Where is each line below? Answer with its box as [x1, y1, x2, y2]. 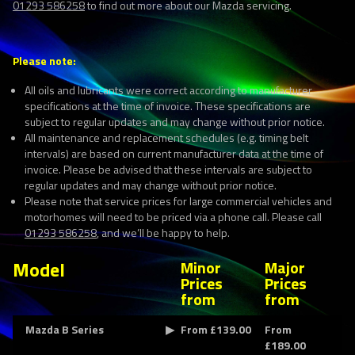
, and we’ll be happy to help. [97, 224, 230, 241]
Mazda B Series [25, 321, 104, 338]
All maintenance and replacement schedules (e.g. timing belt [25, 129, 308, 146]
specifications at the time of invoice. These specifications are [25, 97, 311, 114]
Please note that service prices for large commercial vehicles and [25, 193, 332, 209]
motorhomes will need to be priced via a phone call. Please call [25, 208, 322, 225]
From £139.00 [181, 321, 251, 338]
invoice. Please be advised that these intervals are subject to [25, 161, 312, 177]
